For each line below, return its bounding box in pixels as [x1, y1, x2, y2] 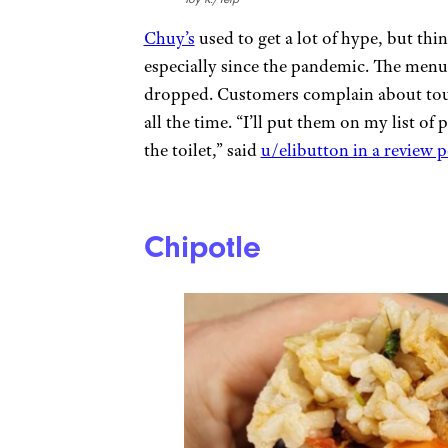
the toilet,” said [143, 138, 261, 161]
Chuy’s [143, 26, 195, 49]
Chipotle [143, 229, 261, 266]
